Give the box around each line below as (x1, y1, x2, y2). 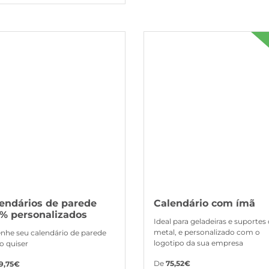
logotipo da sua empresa (154, 238, 243, 247)
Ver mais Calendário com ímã (144, 31, 249, 41)
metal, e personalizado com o (154, 227, 260, 237)
